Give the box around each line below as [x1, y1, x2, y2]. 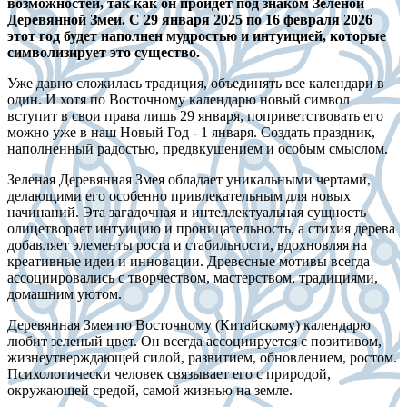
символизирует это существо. [7, 44, 200, 60]
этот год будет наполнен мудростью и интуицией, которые [7, 27, 386, 44]
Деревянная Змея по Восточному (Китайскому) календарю [7, 316, 371, 333]
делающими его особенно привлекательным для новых [7, 187, 351, 203]
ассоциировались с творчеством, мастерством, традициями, [7, 269, 378, 285]
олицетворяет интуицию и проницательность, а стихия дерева [7, 220, 395, 236]
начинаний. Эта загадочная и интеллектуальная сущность [7, 203, 366, 220]
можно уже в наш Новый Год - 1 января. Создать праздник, [7, 124, 375, 140]
